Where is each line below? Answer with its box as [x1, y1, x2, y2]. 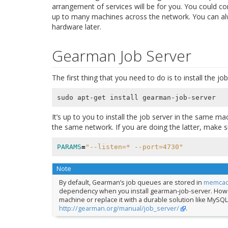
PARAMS [56, 142, 81, 151]
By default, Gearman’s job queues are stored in [59, 178, 204, 187]
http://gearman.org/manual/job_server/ [59, 204, 179, 213]
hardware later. [52, 22, 101, 32]
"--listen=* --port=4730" [85, 142, 183, 151]
